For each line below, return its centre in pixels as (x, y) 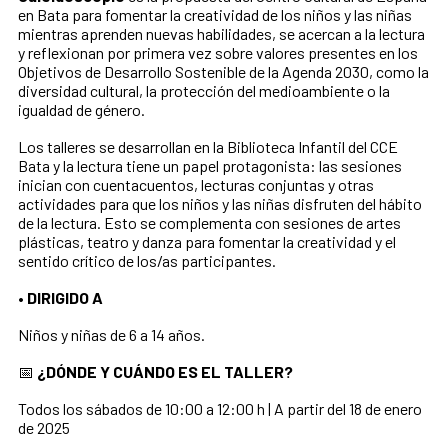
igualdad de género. (81, 110)
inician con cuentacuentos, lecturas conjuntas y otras (196, 185)
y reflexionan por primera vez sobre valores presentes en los (218, 53)
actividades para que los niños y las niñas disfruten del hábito (220, 204)
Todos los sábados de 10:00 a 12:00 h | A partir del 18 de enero (220, 409)
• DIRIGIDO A (60, 298)
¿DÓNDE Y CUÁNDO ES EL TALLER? (165, 372)
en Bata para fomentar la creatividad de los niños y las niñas (215, 15)
